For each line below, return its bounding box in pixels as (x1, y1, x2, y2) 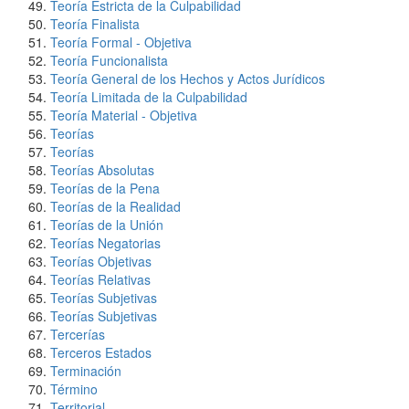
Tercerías (50, 325, 105, 343)
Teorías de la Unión (50, 215, 163, 234)
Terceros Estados (50, 343, 152, 362)
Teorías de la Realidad (50, 197, 181, 215)
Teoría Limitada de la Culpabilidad (50, 88, 247, 106)
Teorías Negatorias (50, 234, 161, 252)
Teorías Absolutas (50, 161, 154, 179)
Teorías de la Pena (50, 179, 160, 197)
